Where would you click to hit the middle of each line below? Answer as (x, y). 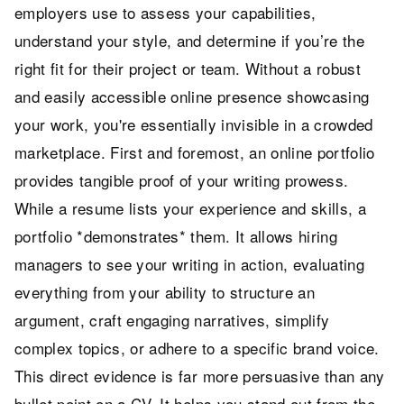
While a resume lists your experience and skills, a (190, 208)
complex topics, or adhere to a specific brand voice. (197, 348)
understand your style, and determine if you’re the (189, 41)
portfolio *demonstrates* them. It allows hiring (176, 236)
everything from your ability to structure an (165, 292)
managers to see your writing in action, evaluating (189, 264)
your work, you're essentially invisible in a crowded (194, 124)
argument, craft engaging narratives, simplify (172, 320)
